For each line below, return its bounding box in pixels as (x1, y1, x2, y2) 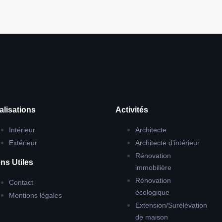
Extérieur (8, 139, 37, 147)
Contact (8, 178, 33, 186)
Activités (115, 106, 148, 114)
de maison (135, 213, 168, 221)
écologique (135, 188, 169, 196)
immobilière (135, 164, 171, 171)
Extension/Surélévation (135, 201, 207, 209)
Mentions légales (8, 191, 62, 199)
